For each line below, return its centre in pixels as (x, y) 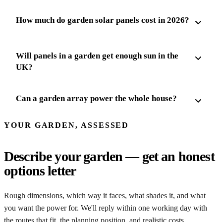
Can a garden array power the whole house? (96, 98)
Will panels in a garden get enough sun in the (97, 55)
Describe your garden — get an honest (109, 157)
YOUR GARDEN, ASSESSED (67, 125)
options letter (40, 171)
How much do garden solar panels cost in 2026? (103, 20)
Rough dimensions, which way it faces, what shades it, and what (105, 196)
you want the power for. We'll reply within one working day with (106, 208)
